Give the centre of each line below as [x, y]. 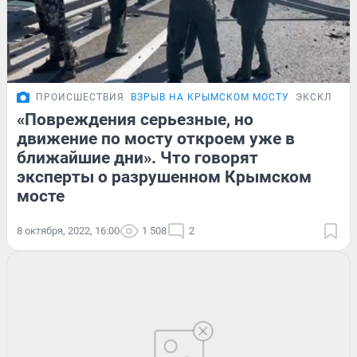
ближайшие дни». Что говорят [137, 158]
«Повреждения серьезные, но [135, 120]
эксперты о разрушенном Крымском [164, 177]
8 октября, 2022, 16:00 [68, 231]
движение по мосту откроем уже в [156, 139]
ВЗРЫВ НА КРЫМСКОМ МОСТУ [210, 98]
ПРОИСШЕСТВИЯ [80, 98]
